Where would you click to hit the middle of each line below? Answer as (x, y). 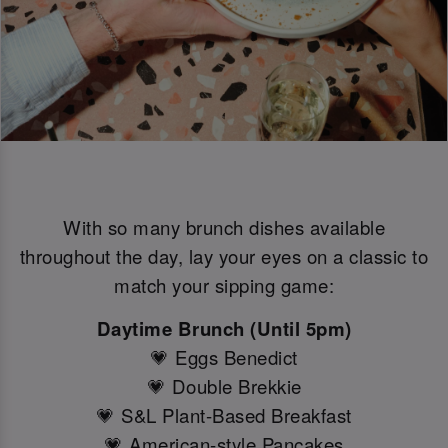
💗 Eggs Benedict (224, 357)
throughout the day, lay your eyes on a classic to (224, 255)
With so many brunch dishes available (224, 226)
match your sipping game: (224, 284)
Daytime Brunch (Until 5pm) (224, 329)
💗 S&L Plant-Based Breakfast (224, 415)
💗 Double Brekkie (224, 386)
